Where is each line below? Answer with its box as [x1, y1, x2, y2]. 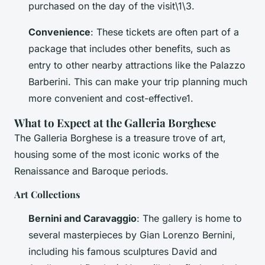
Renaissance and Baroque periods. [14, 165, 169, 177]
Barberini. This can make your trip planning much [28, 76, 247, 88]
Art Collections [14, 188, 80, 201]
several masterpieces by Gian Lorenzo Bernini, [28, 229, 235, 241]
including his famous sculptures [28, 245, 172, 258]
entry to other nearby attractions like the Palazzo [28, 59, 245, 72]
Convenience [28, 26, 91, 38]
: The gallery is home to [137, 212, 242, 225]
